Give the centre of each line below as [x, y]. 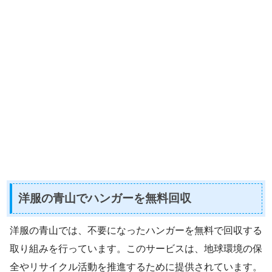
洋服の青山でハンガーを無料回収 [105, 198]
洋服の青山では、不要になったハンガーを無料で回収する [136, 231]
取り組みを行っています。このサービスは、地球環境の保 [136, 249]
